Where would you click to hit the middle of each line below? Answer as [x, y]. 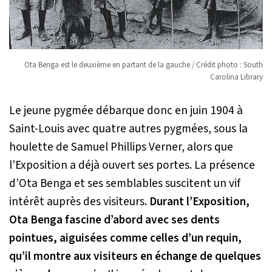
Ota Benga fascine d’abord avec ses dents [114, 220]
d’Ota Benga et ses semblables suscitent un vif [125, 184]
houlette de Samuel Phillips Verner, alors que [121, 147]
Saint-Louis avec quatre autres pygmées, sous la [128, 129]
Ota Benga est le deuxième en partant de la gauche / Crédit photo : [134, 65]
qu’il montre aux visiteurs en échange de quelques [135, 257]
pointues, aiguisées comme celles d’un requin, [125, 238]
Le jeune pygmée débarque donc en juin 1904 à [126, 111]
